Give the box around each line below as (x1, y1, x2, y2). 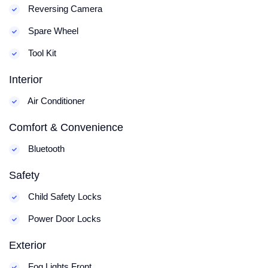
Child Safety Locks (26, 191, 102, 202)
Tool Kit (26, 48, 56, 59)
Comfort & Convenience (9, 121, 123, 134)
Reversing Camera (26, 4, 102, 14)
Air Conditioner (26, 96, 85, 106)
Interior (9, 74, 42, 86)
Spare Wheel (26, 26, 78, 36)
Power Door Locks (26, 214, 101, 224)
